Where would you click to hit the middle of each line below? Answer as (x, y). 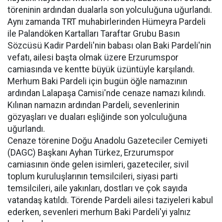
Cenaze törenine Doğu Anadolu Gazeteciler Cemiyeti (108, 141)
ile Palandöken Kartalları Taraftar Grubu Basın (94, 34)
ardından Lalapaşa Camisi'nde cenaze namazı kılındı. (107, 93)
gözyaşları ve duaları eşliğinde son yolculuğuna (97, 117)
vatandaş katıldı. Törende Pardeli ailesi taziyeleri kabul (110, 200)
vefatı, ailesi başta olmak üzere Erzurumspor (93, 57)
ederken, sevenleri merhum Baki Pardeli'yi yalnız (99, 212)
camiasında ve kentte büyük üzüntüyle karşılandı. (101, 69)
